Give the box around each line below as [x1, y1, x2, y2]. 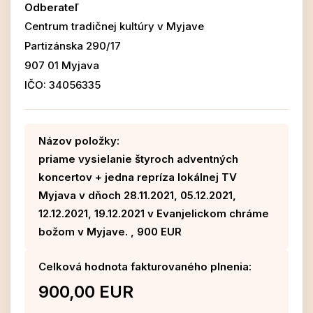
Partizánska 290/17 [24, 39, 121, 52]
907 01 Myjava [24, 59, 99, 72]
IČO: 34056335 [24, 78, 101, 92]
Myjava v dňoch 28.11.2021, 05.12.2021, [38, 189, 236, 202]
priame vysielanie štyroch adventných [38, 152, 238, 166]
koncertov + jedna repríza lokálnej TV [38, 170, 237, 184]
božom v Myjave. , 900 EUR [38, 225, 182, 238]
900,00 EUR [38, 282, 133, 302]
